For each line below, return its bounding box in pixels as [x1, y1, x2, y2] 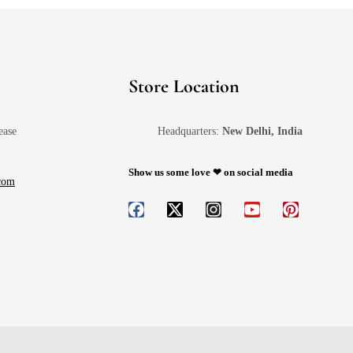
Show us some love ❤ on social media [128, 165, 294, 178]
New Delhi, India [222, 124, 303, 137]
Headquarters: [158, 124, 223, 137]
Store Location [128, 74, 240, 98]
